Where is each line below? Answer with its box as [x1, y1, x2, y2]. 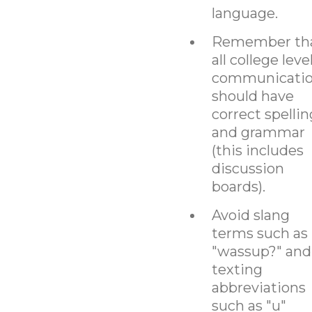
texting [211, 260, 263, 278]
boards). [211, 178, 265, 195]
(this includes [211, 141, 304, 159]
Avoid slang [211, 206, 290, 224]
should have [211, 87, 294, 104]
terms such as [211, 224, 308, 242]
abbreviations [211, 279, 306, 296]
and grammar [211, 123, 305, 141]
